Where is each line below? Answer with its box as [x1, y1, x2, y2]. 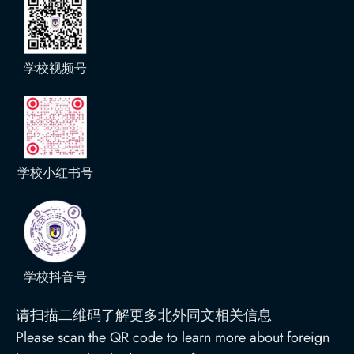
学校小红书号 [17, 164, 93, 182]
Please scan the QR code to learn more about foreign [16, 327, 330, 348]
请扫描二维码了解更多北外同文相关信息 [16, 305, 272, 326]
